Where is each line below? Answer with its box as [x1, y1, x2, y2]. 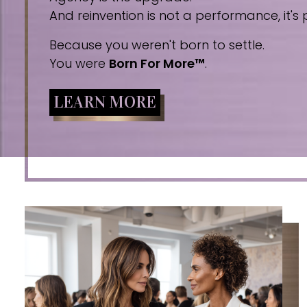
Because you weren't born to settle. [49, 36, 265, 53]
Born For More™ [109, 55, 205, 72]
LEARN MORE [53, 92, 156, 112]
